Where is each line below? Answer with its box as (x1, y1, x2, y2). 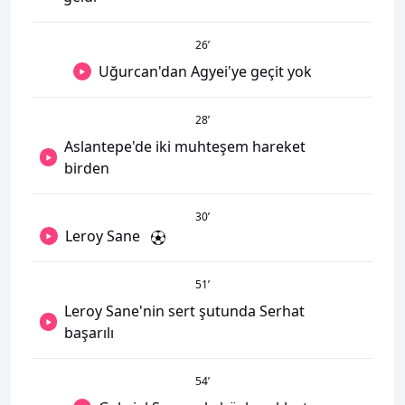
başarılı (64, 323, 115, 343)
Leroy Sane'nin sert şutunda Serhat (64, 301, 306, 321)
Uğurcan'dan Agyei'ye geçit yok (99, 61, 312, 81)
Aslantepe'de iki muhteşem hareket (64, 137, 306, 156)
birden (64, 158, 110, 178)
